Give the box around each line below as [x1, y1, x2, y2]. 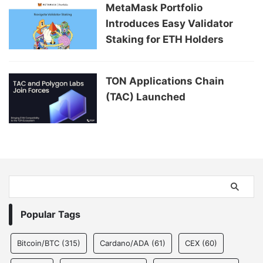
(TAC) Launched [106, 91, 186, 103]
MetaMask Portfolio [106, 2, 203, 14]
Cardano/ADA [100, 238, 149, 248]
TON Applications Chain [106, 75, 224, 87]
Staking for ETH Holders [106, 33, 224, 46]
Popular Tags [21, 208, 80, 220]
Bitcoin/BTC [17, 238, 59, 248]
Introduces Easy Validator [106, 18, 233, 30]
